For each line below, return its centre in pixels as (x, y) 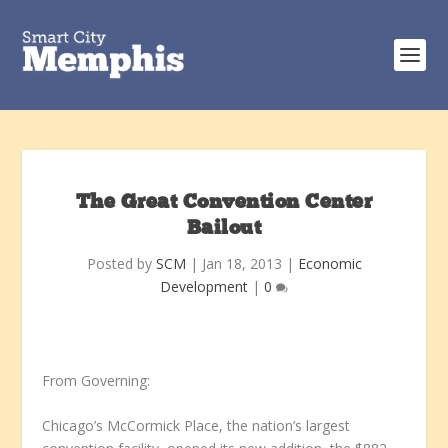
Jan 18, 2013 (241, 263)
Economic (329, 263)
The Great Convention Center (224, 203)
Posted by (121, 263)
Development (204, 286)
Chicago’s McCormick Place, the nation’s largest (196, 426)
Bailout (224, 229)
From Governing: (96, 380)
